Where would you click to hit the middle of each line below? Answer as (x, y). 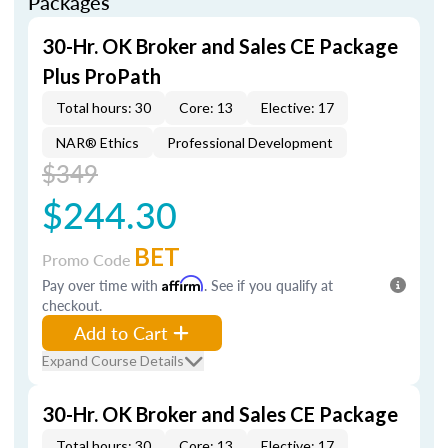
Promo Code (88, 259)
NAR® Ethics (97, 142)
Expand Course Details (113, 360)
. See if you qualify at (268, 285)
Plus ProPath (101, 76)
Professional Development (250, 142)
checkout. (72, 305)
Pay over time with (102, 285)
